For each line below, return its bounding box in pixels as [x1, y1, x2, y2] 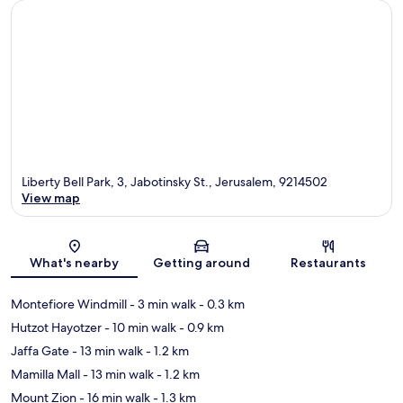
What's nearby [30, 254, 120, 271]
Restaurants [291, 254, 367, 271]
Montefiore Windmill [11, 295, 127, 312]
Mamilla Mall [11, 365, 80, 382]
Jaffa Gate [11, 342, 69, 359]
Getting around [152, 254, 250, 271]
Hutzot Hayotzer [11, 318, 102, 336]
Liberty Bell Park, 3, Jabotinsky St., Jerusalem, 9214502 [22, 173, 327, 190]
